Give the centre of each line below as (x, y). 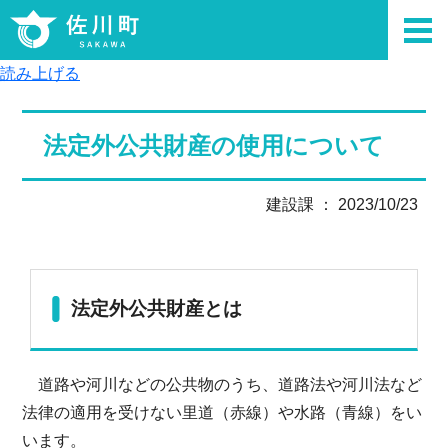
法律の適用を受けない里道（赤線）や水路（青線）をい (222, 412)
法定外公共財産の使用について (213, 145)
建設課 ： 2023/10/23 (341, 204)
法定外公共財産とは (157, 308)
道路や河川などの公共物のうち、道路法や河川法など (222, 384)
